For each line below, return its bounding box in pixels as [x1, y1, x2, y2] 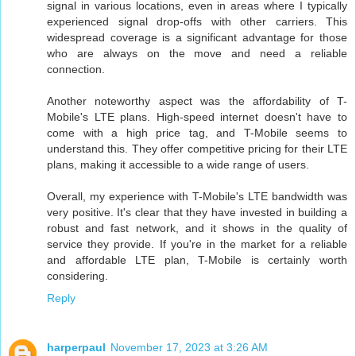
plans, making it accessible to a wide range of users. [47, 158, 309, 172]
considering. [47, 269, 108, 283]
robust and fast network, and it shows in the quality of [47, 222, 347, 235]
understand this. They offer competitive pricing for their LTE [47, 142, 347, 156]
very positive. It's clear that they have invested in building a [47, 206, 347, 219]
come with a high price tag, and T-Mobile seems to [47, 126, 347, 140]
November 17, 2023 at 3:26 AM [110, 341, 268, 354]
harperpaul [47, 341, 106, 354]
